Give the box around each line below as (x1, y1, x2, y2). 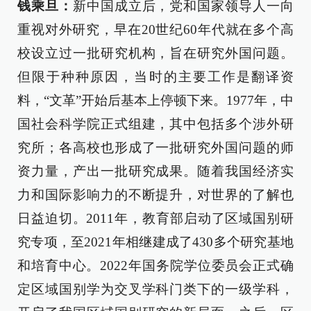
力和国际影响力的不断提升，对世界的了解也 (17, 187, 294, 202)
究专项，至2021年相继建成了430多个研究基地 (17, 235, 294, 249)
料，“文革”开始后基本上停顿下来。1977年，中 (17, 93, 294, 108)
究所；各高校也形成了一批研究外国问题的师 (17, 140, 294, 155)
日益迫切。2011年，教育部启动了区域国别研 (17, 211, 294, 226)
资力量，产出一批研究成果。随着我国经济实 (17, 164, 294, 178)
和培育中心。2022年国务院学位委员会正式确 (17, 258, 294, 273)
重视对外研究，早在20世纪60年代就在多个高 (17, 22, 294, 37)
